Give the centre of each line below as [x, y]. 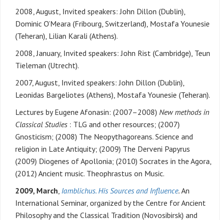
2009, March [37, 191]
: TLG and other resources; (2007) [124, 124]
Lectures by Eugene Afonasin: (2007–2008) [87, 112]
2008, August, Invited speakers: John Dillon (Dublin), [100, 12]
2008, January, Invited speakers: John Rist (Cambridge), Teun [113, 53]
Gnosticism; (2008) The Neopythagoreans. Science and [104, 137]
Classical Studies [41, 124]
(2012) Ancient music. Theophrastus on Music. [90, 174]
